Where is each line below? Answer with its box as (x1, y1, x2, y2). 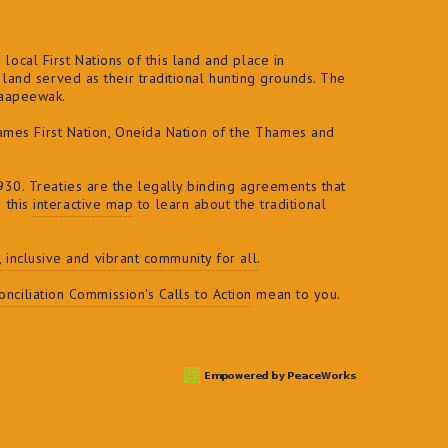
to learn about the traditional (133, 195, 327, 214)
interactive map (33, 195, 134, 214)
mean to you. (251, 285, 340, 304)
